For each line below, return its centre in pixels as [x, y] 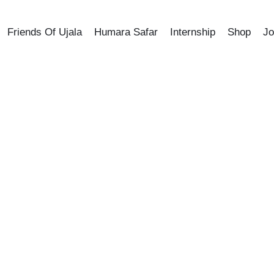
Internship [193, 32]
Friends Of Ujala [45, 32]
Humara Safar [126, 32]
